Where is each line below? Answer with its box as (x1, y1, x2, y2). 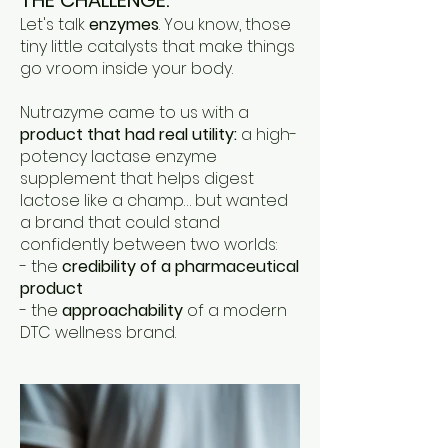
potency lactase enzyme (20, 145, 217, 168)
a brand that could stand (20, 211, 220, 234)
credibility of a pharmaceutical (62, 255, 299, 278)
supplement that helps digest (20, 167, 254, 190)
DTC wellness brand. (20, 321, 176, 344)
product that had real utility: (20, 123, 237, 146)
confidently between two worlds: (20, 233, 277, 256)
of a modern (183, 299, 287, 322)
